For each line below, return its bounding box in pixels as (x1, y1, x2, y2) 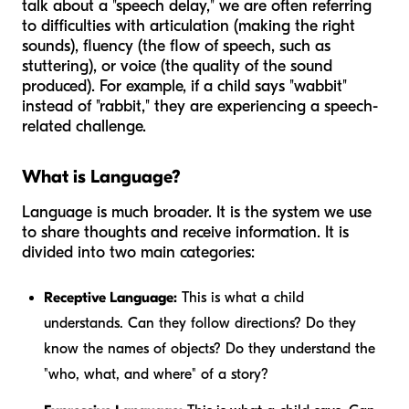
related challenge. (22, 117, 146, 137)
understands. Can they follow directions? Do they (44, 315, 356, 332)
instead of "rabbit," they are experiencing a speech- (22, 97, 378, 117)
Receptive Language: (44, 289, 177, 307)
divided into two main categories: (22, 243, 255, 263)
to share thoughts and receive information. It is (22, 223, 349, 243)
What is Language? (22, 166, 181, 188)
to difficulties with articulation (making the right (22, 16, 355, 37)
